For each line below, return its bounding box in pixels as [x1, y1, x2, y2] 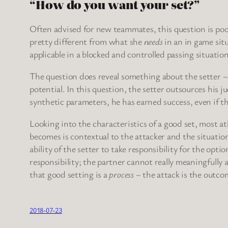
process [109, 167, 134, 180]
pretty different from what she [30, 35, 144, 47]
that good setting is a [30, 167, 109, 180]
